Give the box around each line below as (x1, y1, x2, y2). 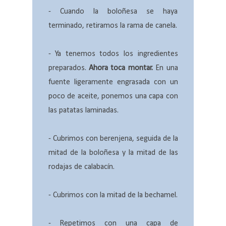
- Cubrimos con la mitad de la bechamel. (48, 191, 178, 200)
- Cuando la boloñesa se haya (48, 8, 178, 16)
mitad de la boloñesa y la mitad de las (48, 149, 178, 157)
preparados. (48, 64, 89, 73)
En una (152, 64, 178, 73)
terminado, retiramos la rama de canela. (48, 22, 177, 30)
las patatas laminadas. (48, 106, 119, 115)
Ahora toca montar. (88, 64, 153, 73)
